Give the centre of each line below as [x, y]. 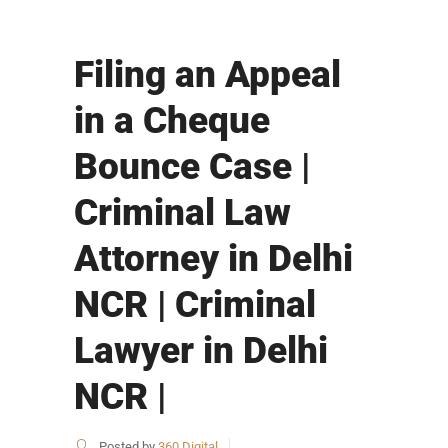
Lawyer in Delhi [201, 351]
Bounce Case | [192, 167]
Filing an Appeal [207, 75]
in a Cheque [172, 121]
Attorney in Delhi [213, 259]
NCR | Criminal [195, 305]
